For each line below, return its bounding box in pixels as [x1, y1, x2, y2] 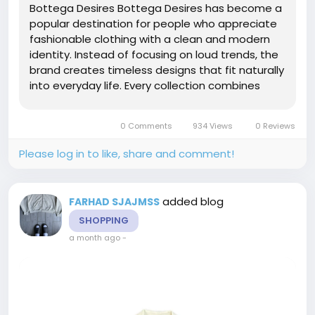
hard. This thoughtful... [30, 124, 143, 139]
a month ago [69, 231, 120, 243]
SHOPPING [79, 213, 129, 227]
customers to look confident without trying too [30, 108, 276, 124]
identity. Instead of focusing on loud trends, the [30, 46, 278, 62]
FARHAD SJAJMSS [69, 194, 160, 209]
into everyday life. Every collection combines [30, 77, 260, 93]
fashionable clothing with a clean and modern [30, 31, 270, 46]
